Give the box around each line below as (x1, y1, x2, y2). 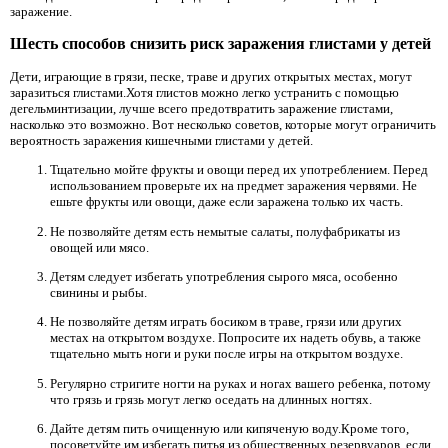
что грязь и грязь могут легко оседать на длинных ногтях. (50, 391, 372, 407)
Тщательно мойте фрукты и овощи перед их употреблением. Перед (50, 162, 428, 178)
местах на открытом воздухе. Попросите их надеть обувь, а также (50, 330, 421, 346)
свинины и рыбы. (50, 284, 147, 300)
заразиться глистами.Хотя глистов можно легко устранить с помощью (10, 84, 399, 100)
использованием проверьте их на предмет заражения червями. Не (50, 178, 417, 194)
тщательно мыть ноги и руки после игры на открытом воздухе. (50, 346, 403, 362)
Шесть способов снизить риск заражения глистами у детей (10, 35, 431, 53)
